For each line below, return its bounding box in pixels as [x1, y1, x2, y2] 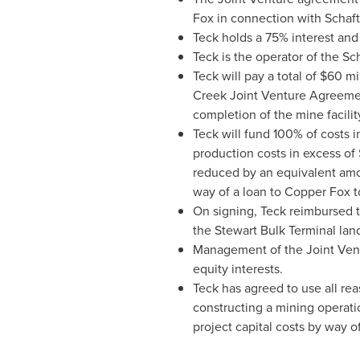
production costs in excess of [192, 144, 358, 162]
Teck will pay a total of [192, 67, 320, 85]
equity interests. [192, 260, 283, 278]
